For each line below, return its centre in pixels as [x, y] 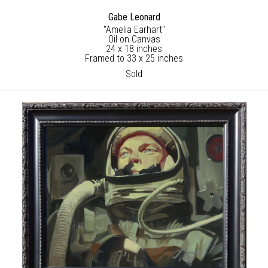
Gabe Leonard [134, 17]
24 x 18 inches [134, 48]
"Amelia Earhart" [134, 29]
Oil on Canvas [134, 39]
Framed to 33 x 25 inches [134, 58]
